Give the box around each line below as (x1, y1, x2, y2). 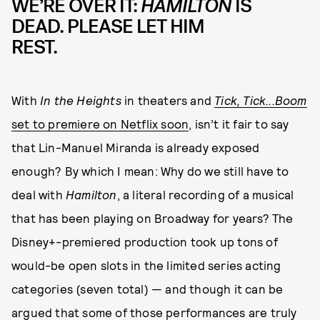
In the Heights (40, 93, 121, 108)
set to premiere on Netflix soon (11, 116, 189, 131)
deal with (11, 187, 66, 202)
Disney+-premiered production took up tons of (11, 234, 278, 249)
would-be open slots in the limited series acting (11, 258, 281, 273)
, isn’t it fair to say (189, 116, 289, 131)
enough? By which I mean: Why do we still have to (11, 164, 289, 179)
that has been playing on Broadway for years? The (11, 211, 294, 226)
